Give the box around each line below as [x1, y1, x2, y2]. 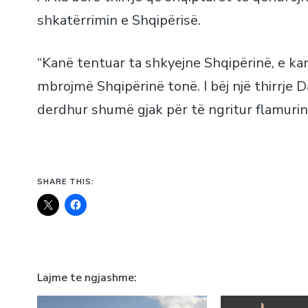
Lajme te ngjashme [36, 270, 134, 286]
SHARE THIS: [36, 176, 94, 186]
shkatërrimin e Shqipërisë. [36, 11, 201, 30]
